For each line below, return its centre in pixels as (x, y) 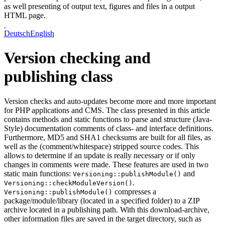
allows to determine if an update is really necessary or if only (100, 155)
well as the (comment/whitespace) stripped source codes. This (101, 146)
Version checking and (77, 58)
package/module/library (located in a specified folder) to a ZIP (102, 200)
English (42, 33)
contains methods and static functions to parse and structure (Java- (108, 119)
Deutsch (17, 33)
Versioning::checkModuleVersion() (68, 183)
